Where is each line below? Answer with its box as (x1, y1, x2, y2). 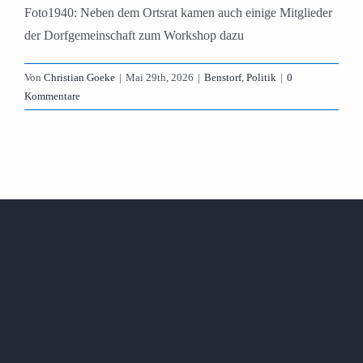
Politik (246, 71, 276, 84)
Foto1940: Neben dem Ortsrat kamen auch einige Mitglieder (24, 6, 332, 20)
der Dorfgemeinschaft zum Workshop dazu (24, 28, 244, 43)
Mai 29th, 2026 (126, 71, 194, 84)
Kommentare (24, 90, 80, 103)
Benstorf (204, 71, 241, 84)
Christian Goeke (44, 71, 115, 84)
